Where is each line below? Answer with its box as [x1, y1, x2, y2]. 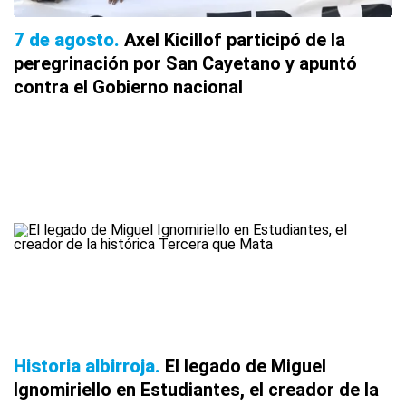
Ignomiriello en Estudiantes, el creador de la [14, 378, 379, 401]
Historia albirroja [14, 354, 155, 377]
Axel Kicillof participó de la [124, 28, 345, 51]
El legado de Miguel [165, 354, 326, 377]
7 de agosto [14, 28, 114, 51]
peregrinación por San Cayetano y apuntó [14, 52, 357, 74]
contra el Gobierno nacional [14, 75, 243, 98]
